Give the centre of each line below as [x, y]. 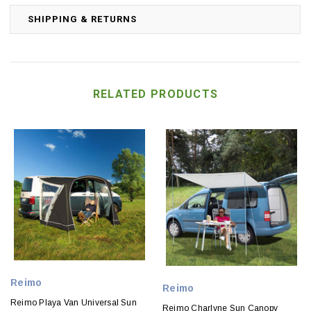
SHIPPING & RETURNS [82, 19]
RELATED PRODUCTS [155, 94]
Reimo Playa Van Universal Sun [74, 303]
